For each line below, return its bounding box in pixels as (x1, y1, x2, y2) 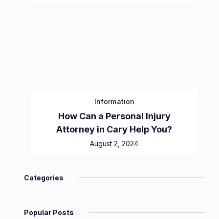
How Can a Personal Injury (58, 111, 171, 122)
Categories (24, 174, 64, 182)
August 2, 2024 (90, 139, 139, 148)
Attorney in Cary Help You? (56, 124, 173, 135)
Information (94, 97, 134, 106)
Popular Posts (24, 208, 74, 217)
